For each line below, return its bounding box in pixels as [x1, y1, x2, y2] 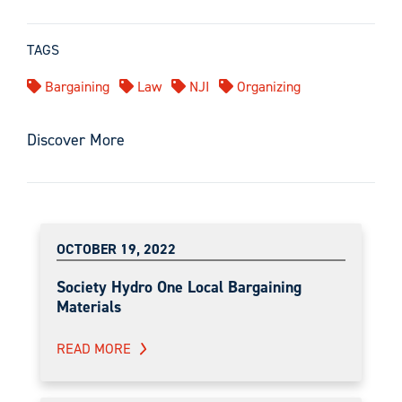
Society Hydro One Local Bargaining [57, 275, 301, 298]
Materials [57, 295, 121, 318]
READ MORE [57, 338, 131, 358]
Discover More [27, 128, 125, 151]
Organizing [233, 76, 301, 96]
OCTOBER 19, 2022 [57, 239, 176, 258]
